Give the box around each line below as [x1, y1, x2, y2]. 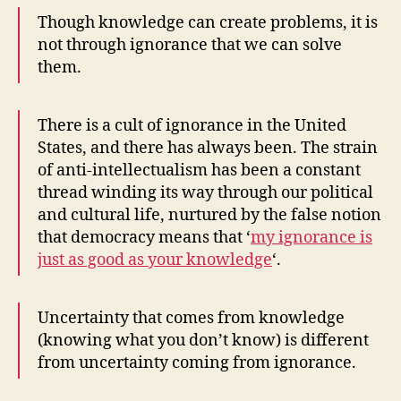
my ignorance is [251, 227, 372, 249]
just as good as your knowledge [38, 250, 272, 271]
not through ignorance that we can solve [38, 35, 342, 56]
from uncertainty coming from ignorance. [38, 353, 356, 374]
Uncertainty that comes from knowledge [38, 308, 345, 329]
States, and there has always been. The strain [38, 138, 378, 159]
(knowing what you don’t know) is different [38, 330, 369, 352]
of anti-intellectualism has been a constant [38, 160, 361, 182]
